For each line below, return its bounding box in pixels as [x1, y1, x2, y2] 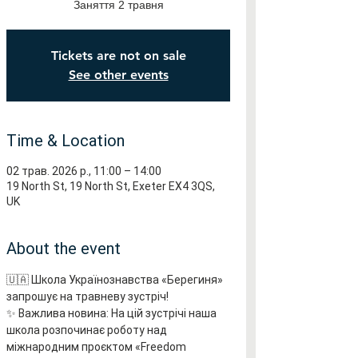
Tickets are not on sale [50, 48, 186, 63]
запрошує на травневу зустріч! [6, 290, 169, 303]
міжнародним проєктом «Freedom [6, 340, 189, 353]
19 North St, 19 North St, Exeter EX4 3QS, [6, 180, 215, 193]
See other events [68, 67, 169, 82]
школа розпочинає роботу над [6, 324, 169, 336]
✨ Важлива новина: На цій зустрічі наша [6, 307, 219, 320]
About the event [6, 239, 121, 258]
